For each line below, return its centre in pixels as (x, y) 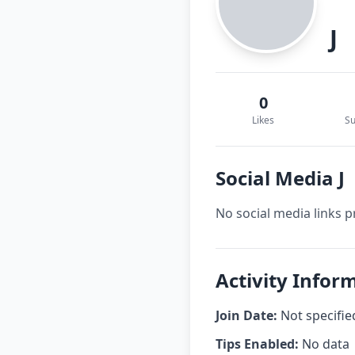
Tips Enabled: (257, 344)
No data (324, 344)
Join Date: (246, 315)
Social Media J (280, 178)
